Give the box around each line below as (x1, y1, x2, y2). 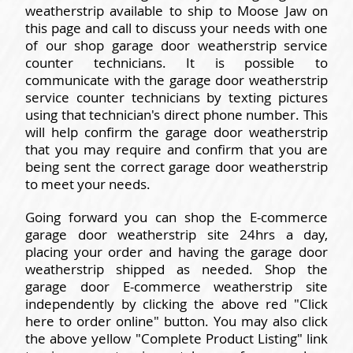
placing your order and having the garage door (25, 242, 328, 261)
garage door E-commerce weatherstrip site (25, 277, 328, 295)
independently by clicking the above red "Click (25, 294, 328, 313)
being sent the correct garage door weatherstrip (25, 157, 328, 176)
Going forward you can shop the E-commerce (25, 207, 328, 226)
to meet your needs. (25, 174, 150, 193)
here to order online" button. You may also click (25, 311, 328, 330)
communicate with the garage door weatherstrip (25, 70, 328, 89)
